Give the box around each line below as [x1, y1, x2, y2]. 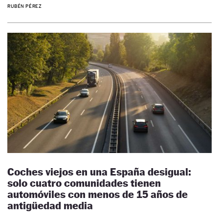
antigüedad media [7, 199, 93, 212]
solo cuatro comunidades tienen [7, 177, 161, 190]
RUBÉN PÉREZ [7, 3, 42, 9]
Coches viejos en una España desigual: [7, 166, 191, 178]
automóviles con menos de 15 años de [7, 188, 188, 201]
